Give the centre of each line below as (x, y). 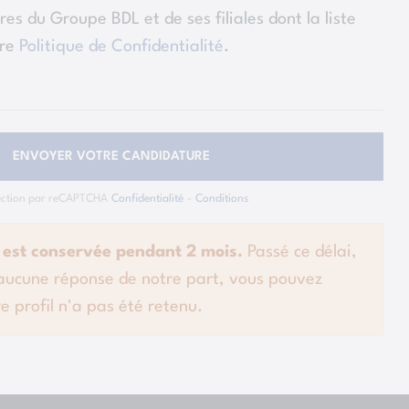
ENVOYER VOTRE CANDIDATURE (111, 157)
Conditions (222, 199)
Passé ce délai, (300, 252)
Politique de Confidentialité (121, 46)
